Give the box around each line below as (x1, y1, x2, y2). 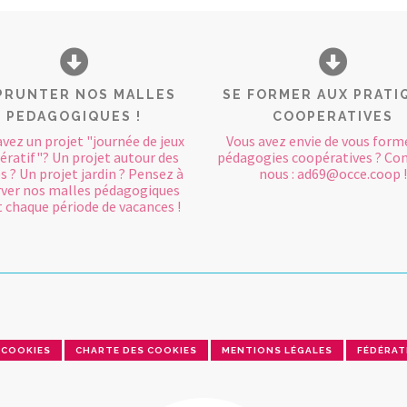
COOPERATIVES (273, 109, 393, 124)
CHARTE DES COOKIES (75, 344, 197, 355)
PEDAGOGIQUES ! (6, 109, 142, 124)
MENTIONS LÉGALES (222, 344, 333, 355)
